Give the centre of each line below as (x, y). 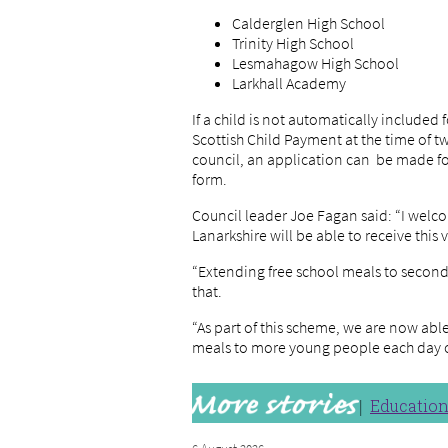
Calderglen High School (308, 23)
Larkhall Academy (289, 83)
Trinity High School (293, 43)
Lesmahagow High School (315, 63)
